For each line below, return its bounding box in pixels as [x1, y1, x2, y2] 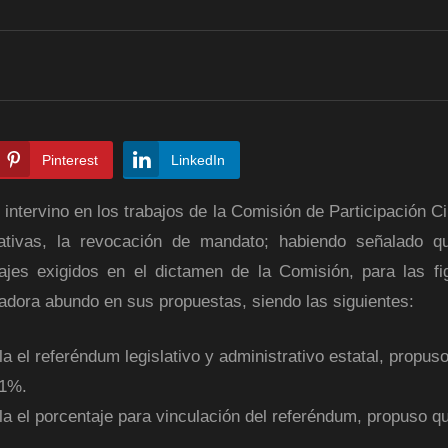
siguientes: [333, 291, 414, 311]
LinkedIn [171, 151, 225, 168]
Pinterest [42, 151, 98, 168]
